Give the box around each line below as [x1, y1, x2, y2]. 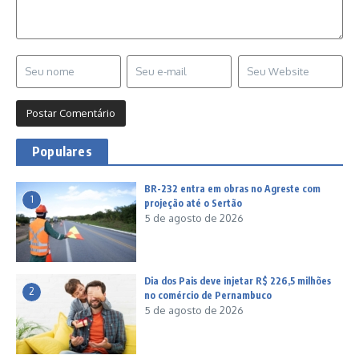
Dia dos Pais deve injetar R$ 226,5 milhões [144, 275, 331, 288]
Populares [32, 143, 92, 160]
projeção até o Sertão [144, 197, 242, 210]
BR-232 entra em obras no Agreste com [144, 183, 321, 196]
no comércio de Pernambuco [144, 289, 272, 302]
